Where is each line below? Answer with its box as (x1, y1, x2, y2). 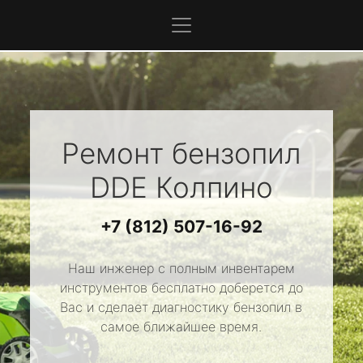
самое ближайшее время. (100, 318, 263, 335)
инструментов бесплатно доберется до (59, 280, 303, 296)
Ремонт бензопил (61, 136, 301, 170)
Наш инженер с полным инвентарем (67, 260, 295, 276)
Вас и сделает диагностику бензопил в (60, 299, 303, 315)
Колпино (147, 170, 273, 204)
